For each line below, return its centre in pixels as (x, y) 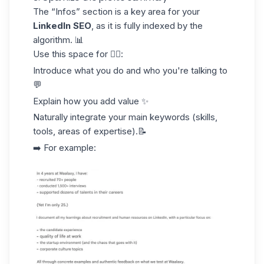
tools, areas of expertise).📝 (90, 131)
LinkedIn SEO (62, 26)
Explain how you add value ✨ (91, 101)
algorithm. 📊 (58, 40)
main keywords (159, 117)
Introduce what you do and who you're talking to (130, 70)
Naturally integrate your (81, 117)
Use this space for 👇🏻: (78, 54)
